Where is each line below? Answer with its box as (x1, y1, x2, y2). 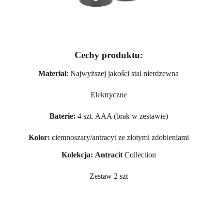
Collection (122, 151, 156, 159)
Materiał (38, 69, 66, 78)
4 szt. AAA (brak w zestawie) (75, 112, 168, 121)
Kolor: (28, 133, 50, 142)
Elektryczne (90, 91, 127, 99)
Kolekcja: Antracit (61, 151, 123, 159)
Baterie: (49, 112, 76, 121)
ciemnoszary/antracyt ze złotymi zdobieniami (49, 133, 189, 142)
